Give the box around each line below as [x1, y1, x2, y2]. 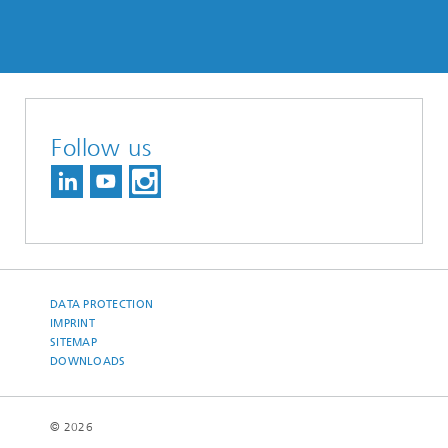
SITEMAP [50, 335, 97, 349]
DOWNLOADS [50, 354, 126, 368]
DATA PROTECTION [50, 297, 154, 311]
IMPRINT [50, 316, 95, 330]
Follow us [51, 133, 152, 162]
